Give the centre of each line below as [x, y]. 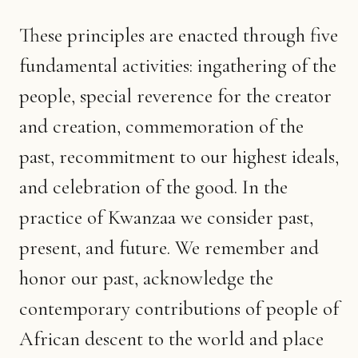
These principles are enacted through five [179, 35]
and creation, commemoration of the [161, 126]
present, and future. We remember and [169, 247]
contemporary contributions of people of [179, 308]
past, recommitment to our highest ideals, [179, 156]
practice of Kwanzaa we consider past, [166, 217]
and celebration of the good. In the [153, 187]
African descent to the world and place [171, 338]
